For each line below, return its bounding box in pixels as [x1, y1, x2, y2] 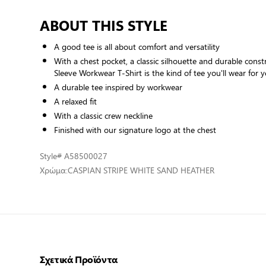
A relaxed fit [54, 94, 97, 109]
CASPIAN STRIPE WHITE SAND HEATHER [68, 163, 215, 178]
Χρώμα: [40, 163, 68, 178]
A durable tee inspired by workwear [54, 80, 183, 94]
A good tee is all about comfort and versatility [54, 39, 220, 54]
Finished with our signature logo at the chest [54, 122, 217, 137]
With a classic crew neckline [54, 108, 153, 123]
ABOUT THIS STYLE [40, 15, 168, 35]
